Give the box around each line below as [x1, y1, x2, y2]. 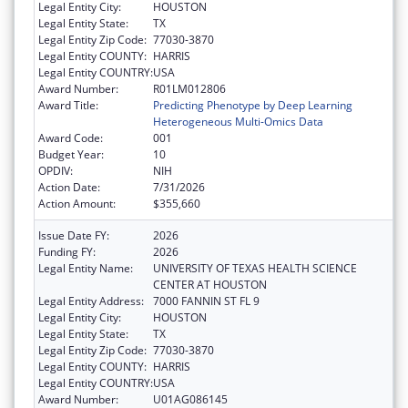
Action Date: [38, 179, 100, 196]
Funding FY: [38, 244, 96, 260]
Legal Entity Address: [38, 293, 144, 310]
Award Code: [38, 130, 103, 147]
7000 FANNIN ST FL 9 [153, 293, 260, 310]
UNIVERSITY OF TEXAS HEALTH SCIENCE [153, 260, 357, 277]
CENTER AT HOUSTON [153, 277, 267, 293]
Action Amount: [38, 196, 116, 212]
